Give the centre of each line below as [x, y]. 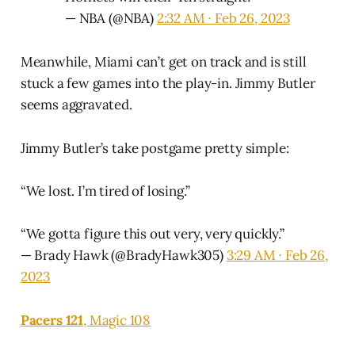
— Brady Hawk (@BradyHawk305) [123, 255]
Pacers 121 [52, 320]
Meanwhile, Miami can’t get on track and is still [163, 61]
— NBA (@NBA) [111, 18]
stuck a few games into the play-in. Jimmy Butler [168, 83]
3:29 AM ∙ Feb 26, [277, 255]
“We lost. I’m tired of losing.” [105, 191]
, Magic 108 [117, 320]
